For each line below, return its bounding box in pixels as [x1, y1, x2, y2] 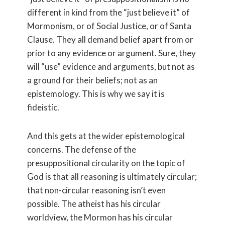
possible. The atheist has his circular [27, 198, 161, 209]
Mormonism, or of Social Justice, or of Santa [27, 20, 191, 31]
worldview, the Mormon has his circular [27, 211, 173, 222]
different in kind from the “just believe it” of [27, 7, 190, 18]
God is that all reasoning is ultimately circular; [27, 171, 197, 182]
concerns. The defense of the [27, 144, 136, 155]
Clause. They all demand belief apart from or [27, 34, 193, 45]
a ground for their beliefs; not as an [27, 74, 158, 85]
